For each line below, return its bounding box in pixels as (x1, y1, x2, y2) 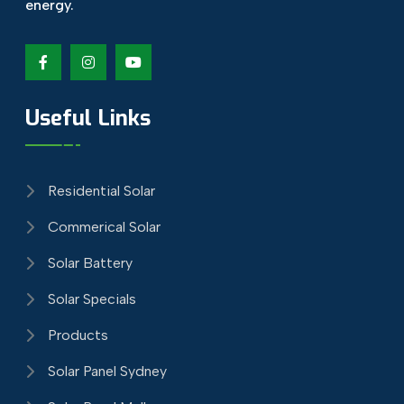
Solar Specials (47, 290, 136, 308)
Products (47, 326, 108, 344)
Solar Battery (47, 254, 133, 272)
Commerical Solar (47, 218, 161, 236)
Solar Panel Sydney (47, 363, 167, 381)
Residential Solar (47, 182, 155, 200)
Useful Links (24, 103, 151, 133)
